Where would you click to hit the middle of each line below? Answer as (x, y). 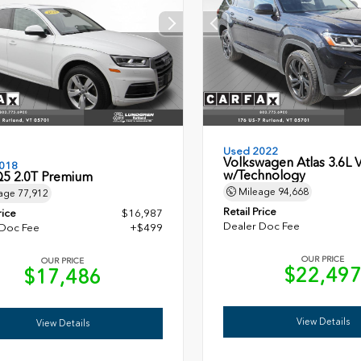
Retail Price (249, 212)
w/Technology (264, 176)
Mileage (257, 192)
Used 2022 (250, 151)
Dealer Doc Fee (261, 226)
